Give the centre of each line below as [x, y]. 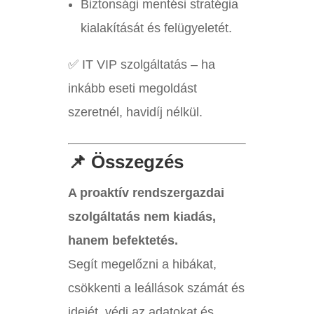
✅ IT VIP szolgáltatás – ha [141, 65]
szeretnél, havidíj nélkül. [135, 112]
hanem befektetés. [123, 241]
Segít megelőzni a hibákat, [142, 265]
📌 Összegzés [125, 162]
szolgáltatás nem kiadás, [142, 217]
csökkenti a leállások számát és [156, 288]
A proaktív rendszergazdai [146, 193]
